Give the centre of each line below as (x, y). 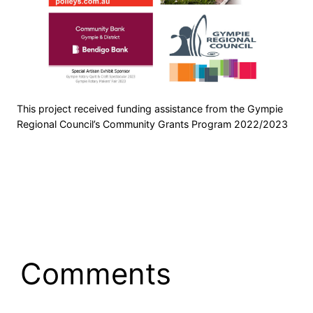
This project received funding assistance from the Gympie (150, 109)
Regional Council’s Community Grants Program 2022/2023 (152, 124)
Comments (95, 274)
